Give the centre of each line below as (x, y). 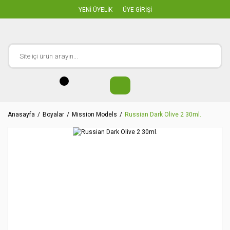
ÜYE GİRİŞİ (137, 9)
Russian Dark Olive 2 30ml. (163, 114)
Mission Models (94, 114)
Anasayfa (21, 114)
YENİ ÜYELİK (95, 9)
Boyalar (53, 114)
